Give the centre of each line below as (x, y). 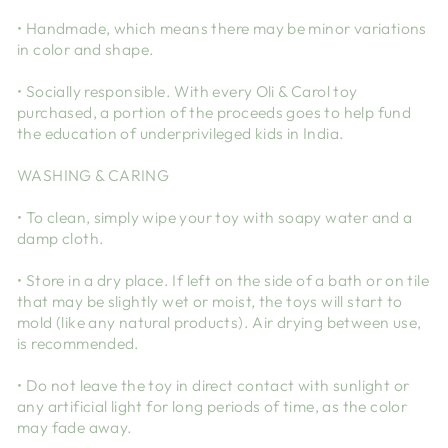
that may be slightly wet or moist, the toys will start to (210, 301)
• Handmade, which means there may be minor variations (222, 28)
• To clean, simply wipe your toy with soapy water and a (215, 217)
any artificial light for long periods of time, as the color (212, 406)
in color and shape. (86, 49)
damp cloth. (61, 238)
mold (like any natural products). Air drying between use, (219, 322)
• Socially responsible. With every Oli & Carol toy (187, 91)
